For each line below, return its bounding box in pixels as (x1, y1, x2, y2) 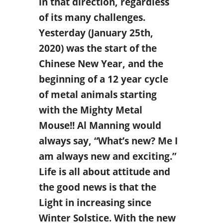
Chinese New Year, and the (38, 56, 163, 70)
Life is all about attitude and (38, 164, 170, 178)
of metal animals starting (38, 87, 157, 101)
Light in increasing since (38, 195, 151, 209)
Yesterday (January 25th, (38, 25, 153, 39)
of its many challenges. (38, 10, 145, 24)
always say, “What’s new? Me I (38, 133, 178, 147)
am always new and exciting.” (38, 149, 176, 163)
